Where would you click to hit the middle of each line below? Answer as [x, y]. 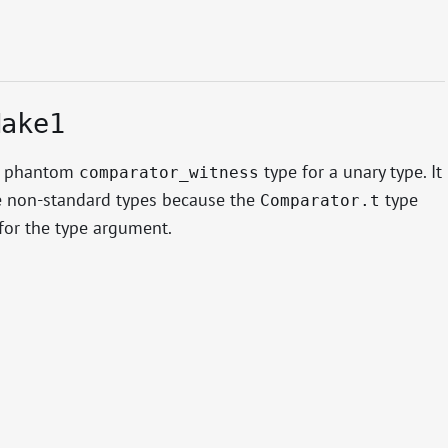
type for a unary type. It [350, 171]
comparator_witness [168, 172]
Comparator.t [319, 200]
